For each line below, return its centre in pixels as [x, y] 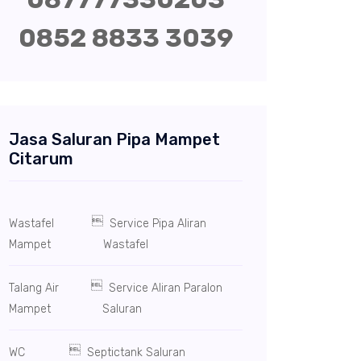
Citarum [41, 159]
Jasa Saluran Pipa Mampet [114, 139]
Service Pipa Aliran [155, 224]
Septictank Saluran [133, 353]
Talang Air [34, 288]
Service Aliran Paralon [162, 288]
